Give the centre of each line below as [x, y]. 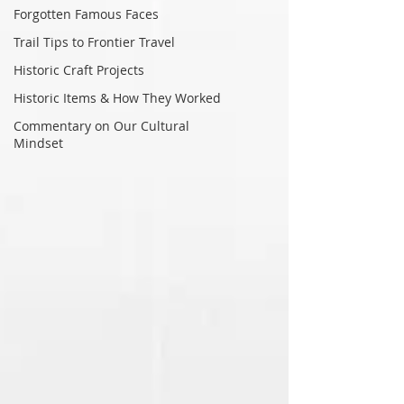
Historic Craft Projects [79, 70]
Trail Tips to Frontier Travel [94, 42]
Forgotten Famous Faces [86, 14]
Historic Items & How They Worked [117, 98]
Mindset [38, 143]
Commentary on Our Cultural [101, 126]
